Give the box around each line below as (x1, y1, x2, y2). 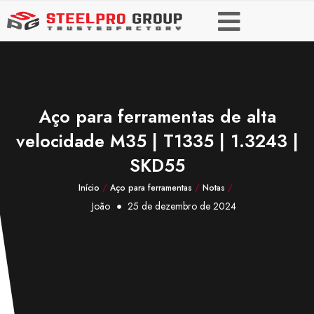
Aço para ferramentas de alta (38, 104, 276, 129)
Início (78, 182, 100, 194)
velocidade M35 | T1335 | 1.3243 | (15, 128, 299, 153)
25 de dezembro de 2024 (127, 199, 236, 213)
